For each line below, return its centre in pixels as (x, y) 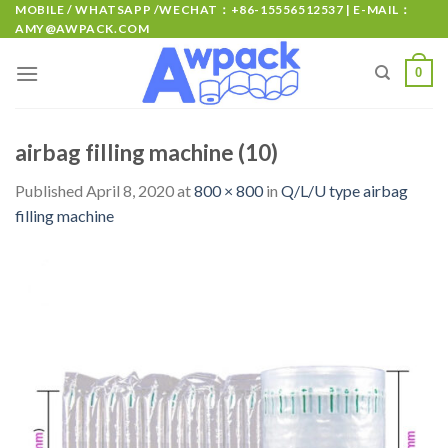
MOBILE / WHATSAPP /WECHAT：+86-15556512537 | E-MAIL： (213, 9)
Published (50, 191)
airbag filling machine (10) (146, 152)
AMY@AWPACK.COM (82, 28)
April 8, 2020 (130, 191)
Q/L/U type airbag (344, 191)
